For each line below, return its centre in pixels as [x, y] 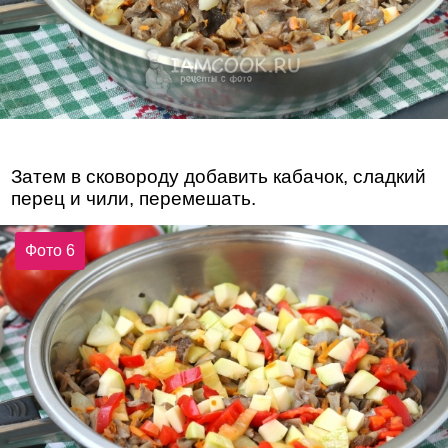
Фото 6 [50, 250]
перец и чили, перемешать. [134, 199]
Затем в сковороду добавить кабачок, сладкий [219, 177]
